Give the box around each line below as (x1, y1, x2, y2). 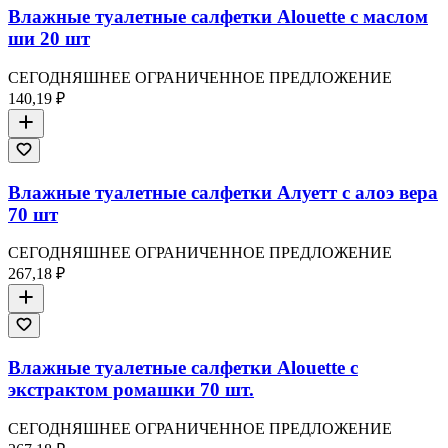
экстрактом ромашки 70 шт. (8, 378, 254, 400)
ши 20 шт (8, 28, 90, 50)
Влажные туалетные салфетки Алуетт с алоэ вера (8, 181, 438, 203)
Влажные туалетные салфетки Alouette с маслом (8, 6, 428, 28)
